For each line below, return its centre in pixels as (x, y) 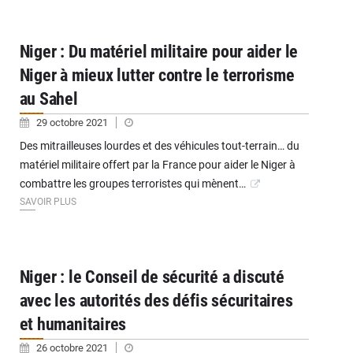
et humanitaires (73, 324)
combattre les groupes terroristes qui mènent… (132, 184)
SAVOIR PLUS (48, 202)
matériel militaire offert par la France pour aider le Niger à (157, 165)
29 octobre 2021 (73, 123)
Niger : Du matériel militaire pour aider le (159, 52)
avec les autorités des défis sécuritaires (156, 301)
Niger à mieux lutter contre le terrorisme (157, 75)
